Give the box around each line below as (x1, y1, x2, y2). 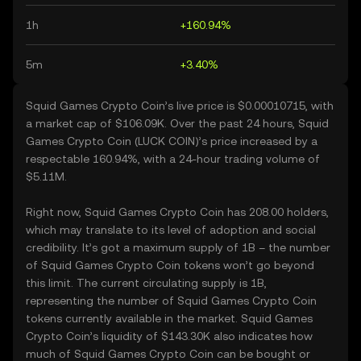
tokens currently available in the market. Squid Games (26, 312, 313, 325)
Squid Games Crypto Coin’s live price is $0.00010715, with (26, 99, 334, 112)
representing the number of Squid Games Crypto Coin (26, 294, 317, 307)
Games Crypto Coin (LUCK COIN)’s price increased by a (26, 135, 317, 147)
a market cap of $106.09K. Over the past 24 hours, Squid (26, 117, 329, 130)
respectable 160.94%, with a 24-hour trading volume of (26, 152, 320, 165)
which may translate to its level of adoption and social (26, 223, 316, 236)
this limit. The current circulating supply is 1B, (26, 276, 267, 289)
